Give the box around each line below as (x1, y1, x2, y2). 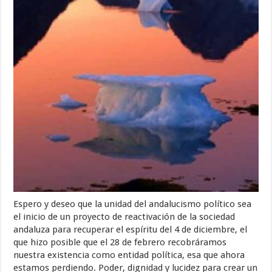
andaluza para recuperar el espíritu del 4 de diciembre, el (13, 223, 248, 235)
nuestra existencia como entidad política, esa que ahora (13, 249, 245, 260)
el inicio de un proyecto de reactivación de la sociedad (13, 211, 236, 222)
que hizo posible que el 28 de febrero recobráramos (13, 236, 227, 248)
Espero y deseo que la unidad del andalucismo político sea (13, 198, 252, 209)
